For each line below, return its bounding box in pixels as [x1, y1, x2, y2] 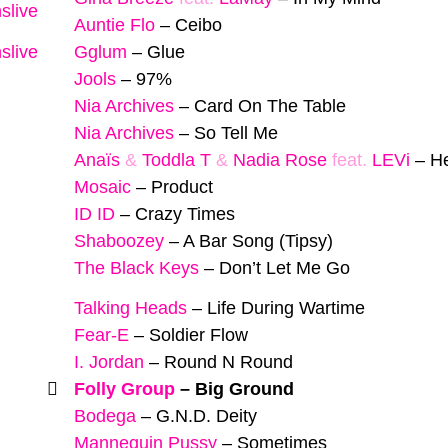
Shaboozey [74, 230, 164, 251]
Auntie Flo [74, 14, 155, 35]
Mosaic [74, 176, 131, 197]
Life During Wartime [207, 298, 365, 319]
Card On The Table [194, 95, 346, 116]
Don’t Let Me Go [219, 257, 350, 278]
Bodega [74, 406, 136, 427]
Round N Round [164, 352, 293, 373]
